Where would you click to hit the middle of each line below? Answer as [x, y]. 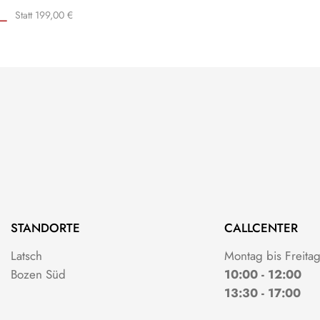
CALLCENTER [261, 227]
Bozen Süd [38, 274]
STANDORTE [45, 227]
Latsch [26, 255]
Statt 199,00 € [44, 15]
